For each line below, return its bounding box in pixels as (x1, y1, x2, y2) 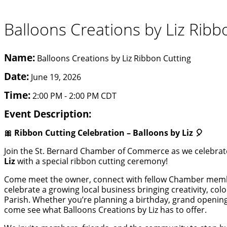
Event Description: (4, 106, 91, 121)
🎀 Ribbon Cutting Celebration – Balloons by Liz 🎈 (4, 127, 203, 138)
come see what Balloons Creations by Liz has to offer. (4, 204, 207, 215)
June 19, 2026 (31, 71, 81, 83)
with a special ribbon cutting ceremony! (15, 155, 168, 167)
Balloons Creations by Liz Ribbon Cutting (37, 52, 191, 64)
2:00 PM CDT (69, 90, 117, 101)
